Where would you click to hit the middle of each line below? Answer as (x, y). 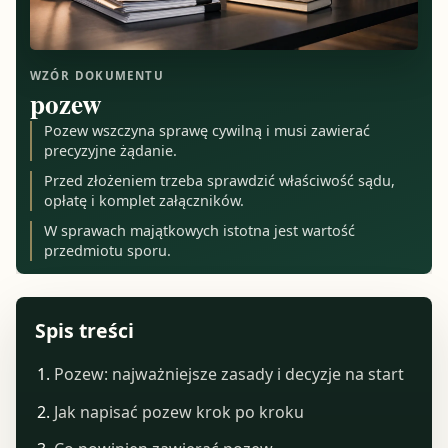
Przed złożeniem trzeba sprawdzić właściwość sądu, (220, 180)
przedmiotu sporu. (108, 250)
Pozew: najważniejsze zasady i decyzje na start (228, 374)
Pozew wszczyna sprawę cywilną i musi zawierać (207, 131)
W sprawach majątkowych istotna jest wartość (200, 230)
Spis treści (85, 330)
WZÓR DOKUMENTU (96, 76)
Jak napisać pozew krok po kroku (178, 411)
